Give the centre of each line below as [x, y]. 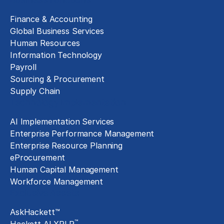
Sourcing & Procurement [57, 79]
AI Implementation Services [62, 122]
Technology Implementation [68, 102]
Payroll [23, 67]
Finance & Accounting [51, 19]
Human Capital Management [64, 170]
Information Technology [56, 55]
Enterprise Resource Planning [66, 146]
